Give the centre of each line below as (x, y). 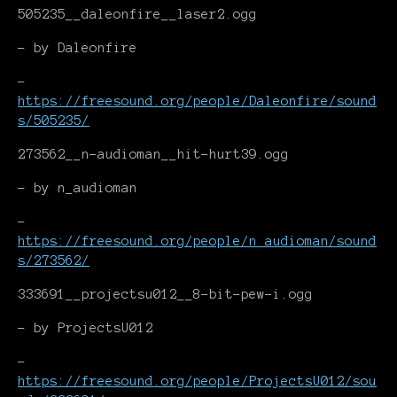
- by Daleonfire (78, 48)
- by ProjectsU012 (86, 328)
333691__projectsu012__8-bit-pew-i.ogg (165, 294)
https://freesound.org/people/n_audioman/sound (197, 241)
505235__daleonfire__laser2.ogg (137, 14)
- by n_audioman (78, 188)
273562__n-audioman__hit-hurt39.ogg (153, 154)
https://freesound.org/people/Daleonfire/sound (197, 101)
